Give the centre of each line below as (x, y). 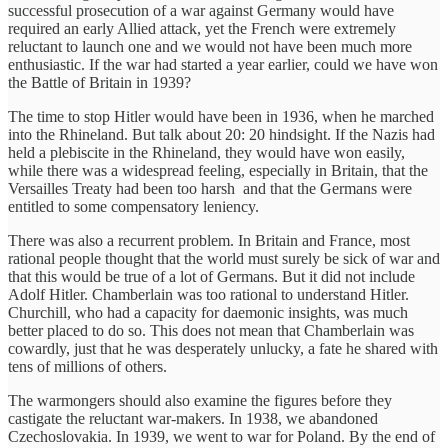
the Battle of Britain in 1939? (99, 82)
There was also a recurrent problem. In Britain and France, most (209, 240)
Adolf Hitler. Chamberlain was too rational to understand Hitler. (208, 294)
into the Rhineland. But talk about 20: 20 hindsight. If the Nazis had (221, 134)
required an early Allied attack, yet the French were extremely (202, 28)
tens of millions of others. (87, 366)
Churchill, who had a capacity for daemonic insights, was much (208, 312)
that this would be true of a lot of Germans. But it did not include (211, 276)
